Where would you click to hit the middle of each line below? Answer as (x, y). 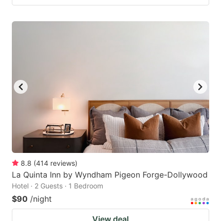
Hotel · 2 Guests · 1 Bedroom (57, 185)
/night (41, 199)
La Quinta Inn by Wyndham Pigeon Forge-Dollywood (110, 174)
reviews (63, 163)
